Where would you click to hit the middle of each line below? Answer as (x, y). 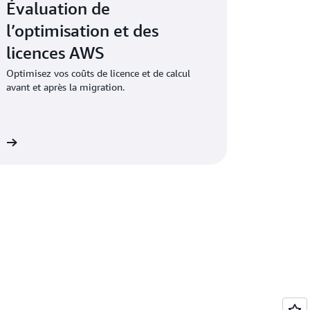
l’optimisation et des (83, 30)
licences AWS (56, 53)
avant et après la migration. (66, 87)
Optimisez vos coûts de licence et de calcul (99, 73)
